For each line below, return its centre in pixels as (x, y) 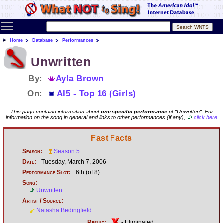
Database (43, 40)
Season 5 (67, 151)
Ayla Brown (79, 78)
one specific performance (134, 111)
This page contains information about (55, 111)
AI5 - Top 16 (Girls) (96, 93)
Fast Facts (111, 138)
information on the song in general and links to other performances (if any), (96, 117)
